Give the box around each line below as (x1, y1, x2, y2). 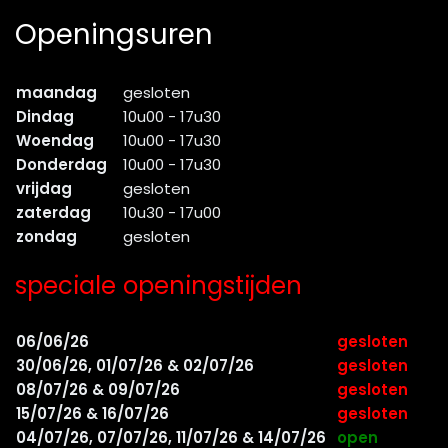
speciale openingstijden (15, 268, 302, 304)
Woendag (16, 130, 94, 152)
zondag (16, 226, 77, 248)
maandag (16, 82, 97, 104)
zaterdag (16, 202, 91, 224)
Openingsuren (15, 15, 213, 55)
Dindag (16, 106, 74, 128)
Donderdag (16, 154, 107, 176)
